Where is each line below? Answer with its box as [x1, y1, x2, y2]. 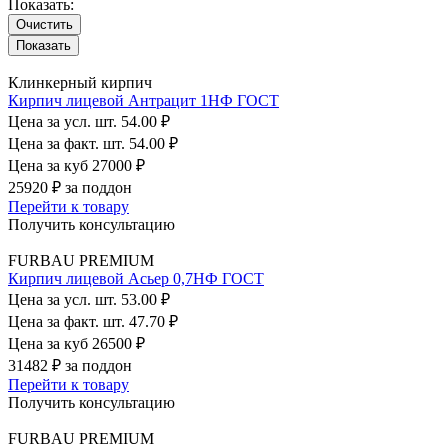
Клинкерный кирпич [8, 73, 152, 91]
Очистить [16, 16, 73, 32]
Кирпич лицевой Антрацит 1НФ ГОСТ [8, 91, 279, 109]
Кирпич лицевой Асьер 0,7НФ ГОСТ [8, 269, 264, 287]
